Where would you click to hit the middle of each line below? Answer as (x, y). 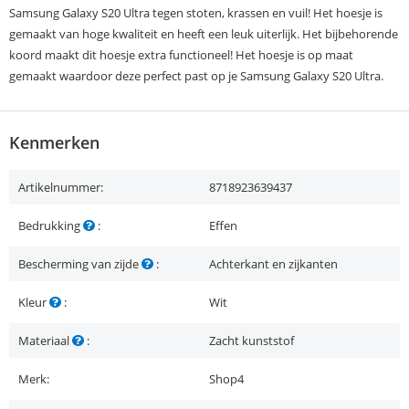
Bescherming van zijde (80, 264)
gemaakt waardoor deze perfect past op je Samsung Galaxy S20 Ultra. (196, 76)
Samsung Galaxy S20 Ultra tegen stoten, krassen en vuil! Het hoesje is (196, 13)
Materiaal (45, 341)
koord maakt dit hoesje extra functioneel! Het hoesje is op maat (181, 55)
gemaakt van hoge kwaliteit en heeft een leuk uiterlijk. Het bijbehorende (204, 34)
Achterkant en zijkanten (273, 264)
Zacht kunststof (252, 341)
